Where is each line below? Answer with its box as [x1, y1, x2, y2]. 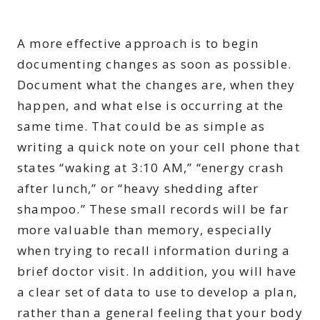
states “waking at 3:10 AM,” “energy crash [17, 159, 284, 176]
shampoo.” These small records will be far [17, 201, 289, 218]
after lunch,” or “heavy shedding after [17, 180, 259, 197]
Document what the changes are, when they [17, 76, 296, 94]
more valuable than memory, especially [17, 221, 273, 239]
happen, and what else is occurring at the [17, 97, 284, 114]
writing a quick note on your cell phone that [17, 139, 300, 156]
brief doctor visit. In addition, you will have [17, 263, 297, 280]
